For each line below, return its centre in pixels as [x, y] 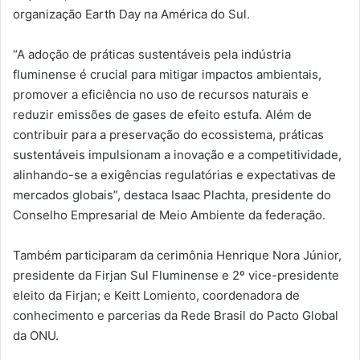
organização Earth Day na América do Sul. [131, 14]
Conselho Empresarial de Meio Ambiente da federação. [169, 215]
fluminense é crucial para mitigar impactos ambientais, [167, 74]
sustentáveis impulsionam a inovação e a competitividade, [177, 154]
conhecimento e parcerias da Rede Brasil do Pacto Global [176, 315]
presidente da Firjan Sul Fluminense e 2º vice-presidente [176, 275]
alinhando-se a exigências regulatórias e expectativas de [174, 174]
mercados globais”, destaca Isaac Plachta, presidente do [172, 194]
